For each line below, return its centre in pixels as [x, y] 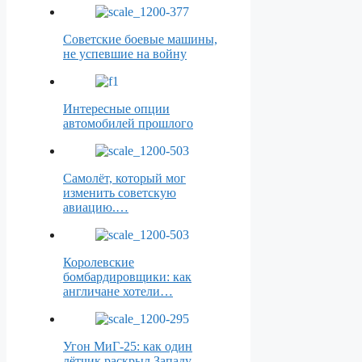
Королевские [99, 263]
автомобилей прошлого [128, 124]
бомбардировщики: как [127, 277]
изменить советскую [120, 193]
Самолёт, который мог [124, 179]
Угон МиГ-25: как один [128, 347]
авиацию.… [96, 208]
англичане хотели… [118, 292]
